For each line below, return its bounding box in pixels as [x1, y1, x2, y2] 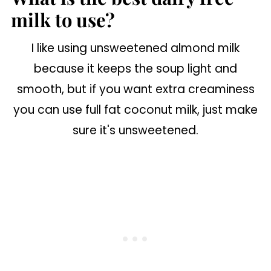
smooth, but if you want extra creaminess [16, 81, 255, 97]
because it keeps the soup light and [34, 60, 237, 77]
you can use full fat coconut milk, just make [13, 102, 258, 118]
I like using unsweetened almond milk [31, 40, 240, 56]
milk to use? [10, 7, 115, 32]
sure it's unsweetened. [73, 122, 198, 139]
